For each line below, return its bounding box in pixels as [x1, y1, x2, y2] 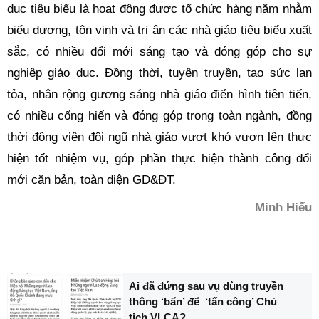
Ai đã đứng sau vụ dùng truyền [129, 279, 284, 292]
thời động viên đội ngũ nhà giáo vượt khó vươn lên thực [7, 130, 312, 144]
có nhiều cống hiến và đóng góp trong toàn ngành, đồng [7, 109, 312, 122]
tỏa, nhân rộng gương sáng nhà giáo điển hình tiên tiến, [7, 88, 312, 101]
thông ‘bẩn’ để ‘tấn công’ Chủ [129, 295, 278, 308]
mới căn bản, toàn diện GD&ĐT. [7, 173, 176, 187]
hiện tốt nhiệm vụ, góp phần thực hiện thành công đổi [7, 152, 312, 165]
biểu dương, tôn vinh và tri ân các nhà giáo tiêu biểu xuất [7, 23, 312, 37]
